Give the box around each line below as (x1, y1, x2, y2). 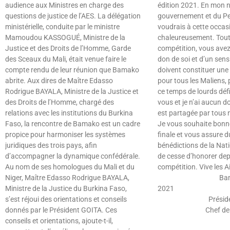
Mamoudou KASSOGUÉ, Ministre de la (5, 33, 125, 42)
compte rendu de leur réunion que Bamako (5, 66, 139, 74)
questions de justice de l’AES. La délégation (5, 12, 141, 21)
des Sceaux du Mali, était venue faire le (5, 55, 126, 64)
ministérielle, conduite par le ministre (5, 23, 120, 31)
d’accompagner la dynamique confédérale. (5, 152, 140, 161)
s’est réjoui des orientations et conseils (5, 195, 127, 204)
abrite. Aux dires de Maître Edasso (5, 76, 113, 85)
